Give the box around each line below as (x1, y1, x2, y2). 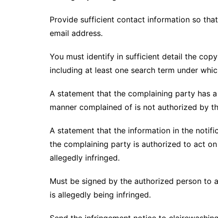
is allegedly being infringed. (50, 190, 151, 200)
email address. (50, 28, 103, 38)
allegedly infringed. (50, 153, 120, 163)
